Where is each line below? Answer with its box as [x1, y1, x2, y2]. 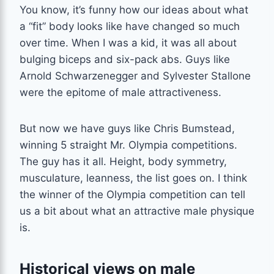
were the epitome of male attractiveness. [20, 86, 221, 98]
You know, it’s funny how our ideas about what [20, 3, 248, 16]
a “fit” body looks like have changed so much [20, 20, 240, 32]
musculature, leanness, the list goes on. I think [20, 171, 247, 184]
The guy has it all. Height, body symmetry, [20, 155, 227, 168]
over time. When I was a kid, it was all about [20, 36, 237, 49]
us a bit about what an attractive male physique [20, 204, 254, 217]
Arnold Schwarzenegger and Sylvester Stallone [20, 69, 251, 82]
